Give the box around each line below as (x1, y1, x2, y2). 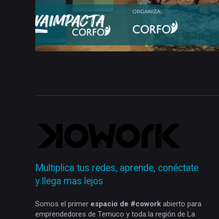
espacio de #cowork (90, 199, 161, 208)
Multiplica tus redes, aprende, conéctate (35, 162, 198, 174)
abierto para (161, 199, 201, 208)
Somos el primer (35, 199, 90, 208)
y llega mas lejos (35, 175, 103, 187)
